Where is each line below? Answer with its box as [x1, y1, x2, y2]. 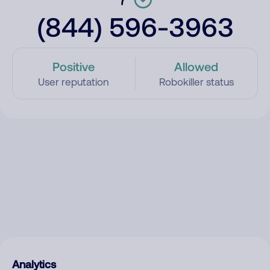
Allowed [174, 59, 219, 74]
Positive [52, 59, 95, 74]
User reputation [38, 76, 110, 88]
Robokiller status [159, 76, 234, 88]
